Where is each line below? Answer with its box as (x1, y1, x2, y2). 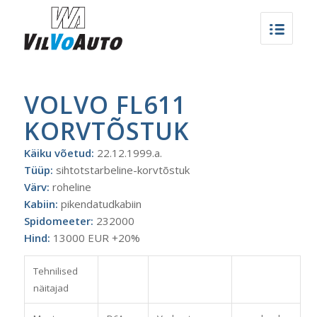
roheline (49, 180, 91, 194)
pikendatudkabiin (57, 197, 142, 211)
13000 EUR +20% (50, 231, 140, 245)
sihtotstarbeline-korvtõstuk (52, 163, 190, 177)
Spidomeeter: (23, 214, 93, 228)
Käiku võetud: (23, 146, 94, 160)
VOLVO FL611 (23, 88, 186, 121)
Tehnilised (33, 264, 78, 277)
